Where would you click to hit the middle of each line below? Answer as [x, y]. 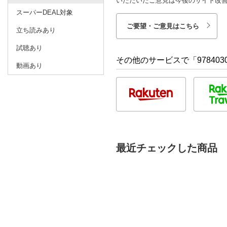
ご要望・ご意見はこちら [163, 26]
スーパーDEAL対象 [45, 12]
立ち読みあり [36, 30]
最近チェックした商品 [167, 148]
